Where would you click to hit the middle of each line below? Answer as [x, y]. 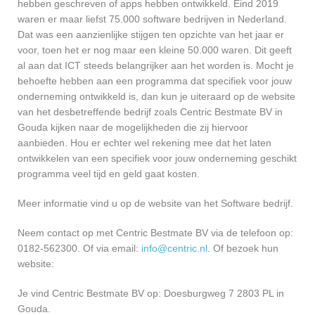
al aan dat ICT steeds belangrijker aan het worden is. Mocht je [156, 65]
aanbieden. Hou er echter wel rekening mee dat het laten [144, 142]
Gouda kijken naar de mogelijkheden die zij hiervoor [133, 127]
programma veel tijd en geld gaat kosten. [109, 173]
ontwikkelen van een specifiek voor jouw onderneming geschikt [157, 158]
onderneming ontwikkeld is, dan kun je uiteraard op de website [156, 96]
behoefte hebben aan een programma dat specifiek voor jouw [155, 81]
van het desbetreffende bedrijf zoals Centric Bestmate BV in [150, 111]
